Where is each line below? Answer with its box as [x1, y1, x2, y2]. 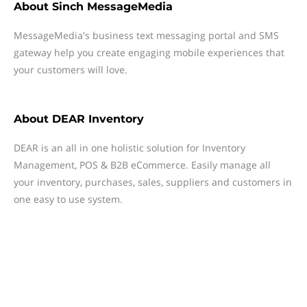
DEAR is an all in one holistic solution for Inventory [14, 141, 245, 154]
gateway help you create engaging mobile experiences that [14, 46, 284, 59]
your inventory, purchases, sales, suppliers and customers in [14, 175, 292, 188]
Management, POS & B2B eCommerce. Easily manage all [14, 158, 271, 171]
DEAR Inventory [52, 112, 144, 125]
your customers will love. [14, 63, 127, 76]
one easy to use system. [14, 193, 123, 206]
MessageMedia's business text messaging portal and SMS [14, 29, 279, 42]
